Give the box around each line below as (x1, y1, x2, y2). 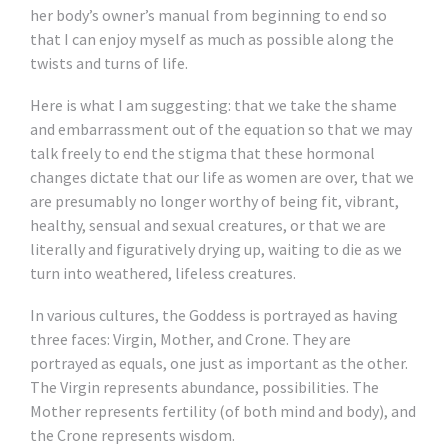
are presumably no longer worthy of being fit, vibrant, (30, 191, 399, 211)
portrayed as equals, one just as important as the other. (30, 353, 408, 373)
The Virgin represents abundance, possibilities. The (30, 377, 379, 397)
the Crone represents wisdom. (30, 425, 235, 445)
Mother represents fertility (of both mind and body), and (30, 401, 416, 421)
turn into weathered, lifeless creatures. (30, 263, 296, 283)
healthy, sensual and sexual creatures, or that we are (30, 215, 386, 235)
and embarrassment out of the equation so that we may (30, 119, 412, 139)
